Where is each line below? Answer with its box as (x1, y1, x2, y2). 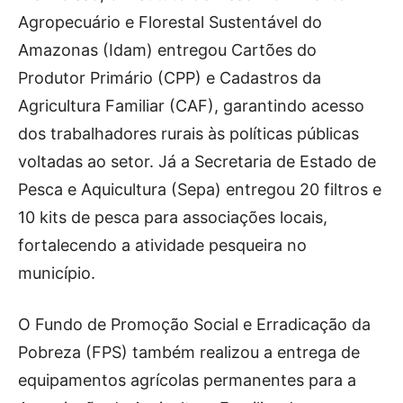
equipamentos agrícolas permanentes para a (18, 371, 356, 390)
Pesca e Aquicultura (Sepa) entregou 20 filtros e (18, 180, 381, 199)
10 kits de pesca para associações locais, (18, 208, 327, 227)
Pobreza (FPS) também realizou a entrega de (18, 343, 360, 362)
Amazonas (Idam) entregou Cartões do (18, 40, 317, 59)
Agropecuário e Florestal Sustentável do (18, 13, 322, 31)
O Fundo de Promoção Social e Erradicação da (18, 315, 371, 334)
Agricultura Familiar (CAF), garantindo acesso (18, 96, 364, 115)
